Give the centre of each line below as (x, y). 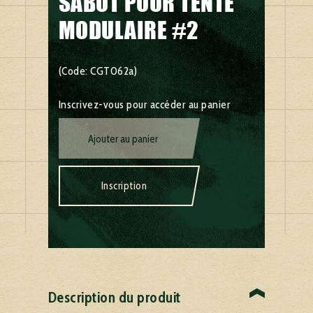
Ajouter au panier (123, 139)
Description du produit (114, 298)
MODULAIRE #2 (129, 30)
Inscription (124, 185)
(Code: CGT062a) (98, 71)
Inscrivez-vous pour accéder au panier (145, 104)
